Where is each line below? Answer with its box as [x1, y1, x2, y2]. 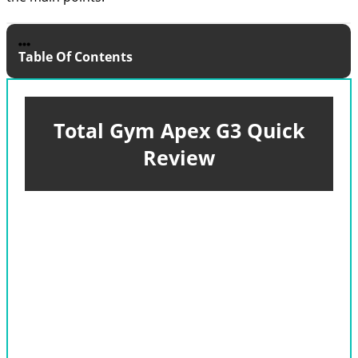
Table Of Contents [18, 48, 133, 66]
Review [143, 144, 215, 171]
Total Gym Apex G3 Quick [53, 117, 305, 144]
